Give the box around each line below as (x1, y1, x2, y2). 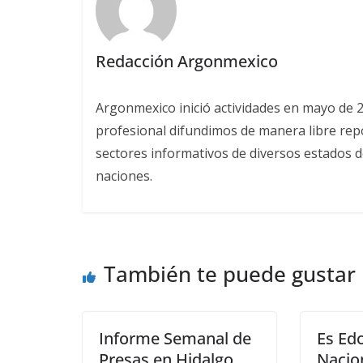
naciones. (95, 166, 152, 185)
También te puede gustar (104, 259, 356, 289)
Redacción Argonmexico (95, 49, 278, 72)
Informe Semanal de (99, 327, 251, 350)
